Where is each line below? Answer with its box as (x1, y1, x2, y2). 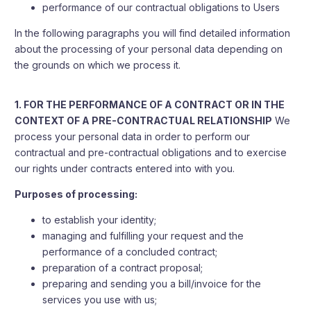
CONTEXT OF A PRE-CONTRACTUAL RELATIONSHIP (15, 115, 273, 126)
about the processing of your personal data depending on (15, 43, 283, 55)
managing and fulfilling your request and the (42, 230, 244, 242)
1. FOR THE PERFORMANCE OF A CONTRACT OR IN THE (15, 99, 285, 110)
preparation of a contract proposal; (42, 262, 203, 274)
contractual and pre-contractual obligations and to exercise (15, 146, 287, 158)
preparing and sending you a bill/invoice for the (42, 278, 262, 289)
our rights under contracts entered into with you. (15, 162, 235, 174)
